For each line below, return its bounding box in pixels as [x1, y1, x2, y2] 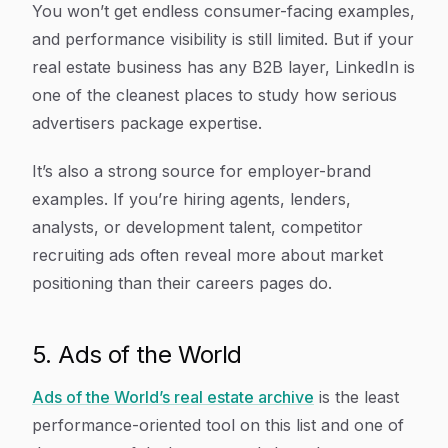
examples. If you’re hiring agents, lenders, [32, 189, 351, 209]
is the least [314, 387, 399, 407]
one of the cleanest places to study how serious [32, 85, 397, 105]
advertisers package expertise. [32, 113, 262, 133]
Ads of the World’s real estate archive [32, 387, 314, 407]
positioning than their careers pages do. [32, 273, 332, 293]
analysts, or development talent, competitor [32, 217, 363, 237]
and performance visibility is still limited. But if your [32, 29, 414, 49]
